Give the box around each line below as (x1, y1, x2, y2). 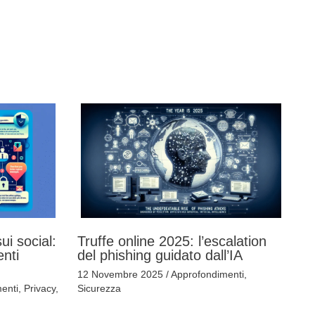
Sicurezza (77, 282, 121, 294)
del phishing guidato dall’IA (77, 247, 243, 263)
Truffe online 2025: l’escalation (77, 233, 266, 249)
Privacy (23, 282, 56, 294)
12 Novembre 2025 (77, 268, 166, 280)
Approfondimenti (170, 268, 244, 280)
